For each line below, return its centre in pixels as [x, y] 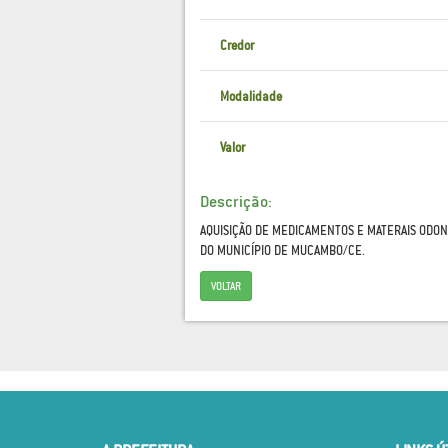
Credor [236, 45]
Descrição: [235, 201]
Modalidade [250, 96]
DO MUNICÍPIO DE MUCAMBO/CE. [282, 250]
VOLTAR [225, 286]
